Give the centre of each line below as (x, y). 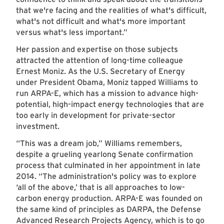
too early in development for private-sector (96, 115)
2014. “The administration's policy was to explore (106, 176)
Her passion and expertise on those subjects (97, 49)
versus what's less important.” (74, 32)
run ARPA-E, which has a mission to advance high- (107, 93)
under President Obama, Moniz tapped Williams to (107, 82)
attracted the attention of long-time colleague (99, 60)
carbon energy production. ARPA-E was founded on (109, 198)
